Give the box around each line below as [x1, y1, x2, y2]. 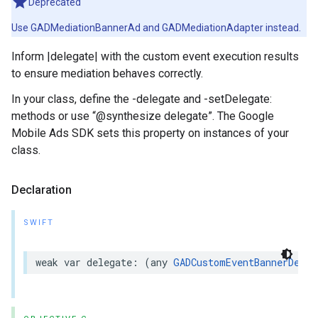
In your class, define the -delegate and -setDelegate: [11, 92, 272, 106]
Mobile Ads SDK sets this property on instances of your [11, 126, 289, 140]
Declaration [11, 183, 72, 197]
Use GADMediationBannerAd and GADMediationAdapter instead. [11, 22, 301, 33]
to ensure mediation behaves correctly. [11, 67, 203, 80]
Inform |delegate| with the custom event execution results [11, 50, 299, 63]
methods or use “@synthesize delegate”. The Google [11, 109, 274, 123]
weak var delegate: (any [35, 256, 173, 269]
